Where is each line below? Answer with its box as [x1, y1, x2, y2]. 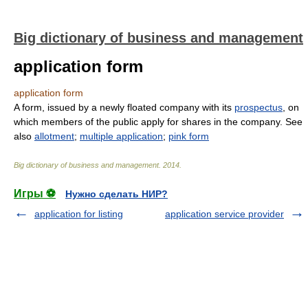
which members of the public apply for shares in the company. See [14, 116, 302, 127]
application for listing [34, 208, 123, 219]
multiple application [80, 131, 163, 142]
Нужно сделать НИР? [65, 188, 168, 199]
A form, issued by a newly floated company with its [14, 102, 234, 113]
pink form [168, 131, 209, 142]
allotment [34, 131, 74, 142]
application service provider [165, 208, 284, 219]
